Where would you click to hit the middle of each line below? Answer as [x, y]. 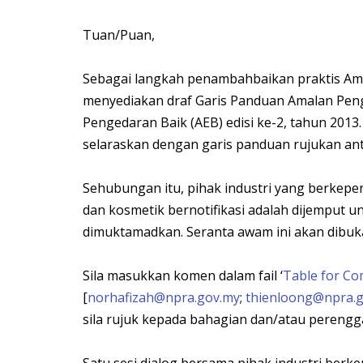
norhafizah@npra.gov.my [164, 297]
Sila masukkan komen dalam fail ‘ [183, 275]
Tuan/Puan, [119, 34]
